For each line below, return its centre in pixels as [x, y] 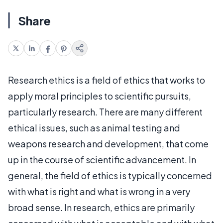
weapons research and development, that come [108, 144]
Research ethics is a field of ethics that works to [107, 80]
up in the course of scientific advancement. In [102, 160]
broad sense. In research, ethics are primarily [101, 207]
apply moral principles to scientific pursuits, [100, 96]
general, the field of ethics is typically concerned [110, 175]
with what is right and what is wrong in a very [99, 191]
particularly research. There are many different [105, 112]
